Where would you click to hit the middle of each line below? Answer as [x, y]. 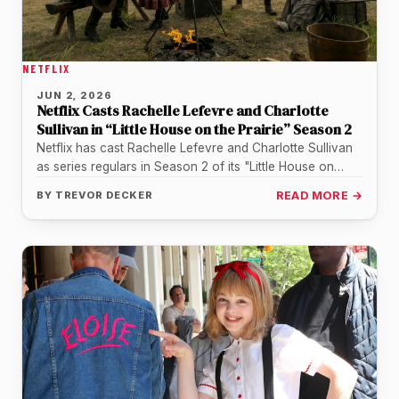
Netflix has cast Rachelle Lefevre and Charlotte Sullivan [195, 147]
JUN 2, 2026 [74, 95]
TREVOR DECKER [104, 195]
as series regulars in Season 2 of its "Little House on [185, 166]
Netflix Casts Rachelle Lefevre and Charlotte [183, 110]
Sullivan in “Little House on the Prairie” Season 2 [194, 129]
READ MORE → [319, 195]
